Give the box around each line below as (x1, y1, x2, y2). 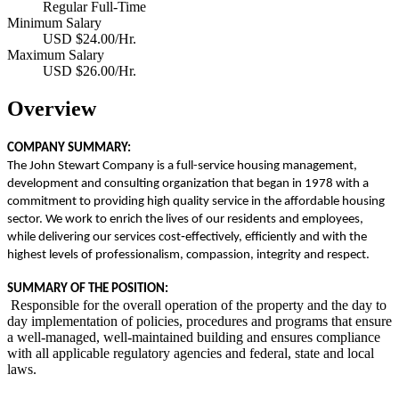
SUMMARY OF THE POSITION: (7, 281, 168, 296)
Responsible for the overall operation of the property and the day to (7, 297, 387, 313)
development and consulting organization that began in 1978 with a (7, 176, 369, 191)
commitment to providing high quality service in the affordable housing (7, 194, 385, 208)
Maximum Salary (7, 46, 104, 62)
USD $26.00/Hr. (43, 62, 136, 78)
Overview (7, 96, 96, 120)
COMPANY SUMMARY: (7, 141, 131, 155)
